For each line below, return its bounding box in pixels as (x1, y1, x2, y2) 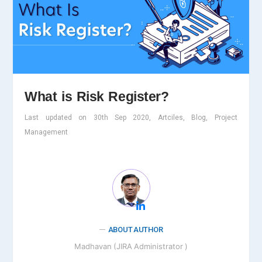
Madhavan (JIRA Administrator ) (74, 241, 188, 251)
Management (25, 127, 68, 136)
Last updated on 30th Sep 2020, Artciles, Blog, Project (25, 113, 237, 122)
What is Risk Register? (25, 88, 169, 104)
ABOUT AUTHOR (108, 225, 163, 234)
